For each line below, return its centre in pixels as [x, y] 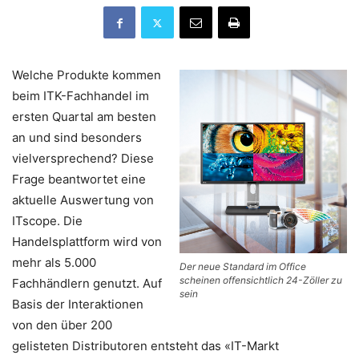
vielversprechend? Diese [83, 159]
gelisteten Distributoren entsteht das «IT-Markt [145, 346]
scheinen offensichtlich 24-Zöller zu [261, 280]
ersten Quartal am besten [84, 117]
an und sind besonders [77, 138]
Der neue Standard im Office [243, 267]
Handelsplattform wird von [87, 242]
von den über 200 [62, 325]
